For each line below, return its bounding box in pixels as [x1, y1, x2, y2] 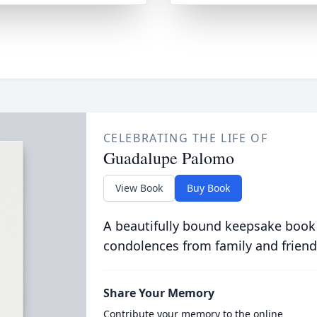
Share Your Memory [103, 285, 214, 301]
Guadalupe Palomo [103, 146, 234, 169]
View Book [115, 181, 163, 195]
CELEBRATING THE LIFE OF [103, 130, 268, 146]
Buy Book [186, 181, 230, 195]
